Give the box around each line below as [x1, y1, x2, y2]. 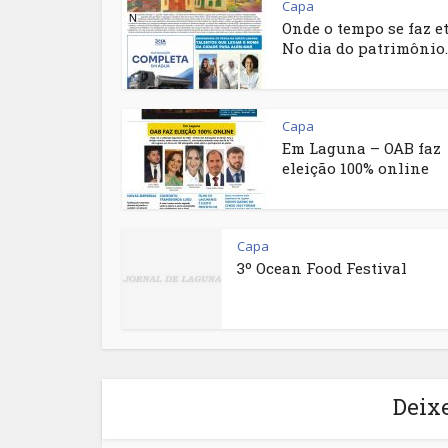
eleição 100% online [282, 158, 429, 178]
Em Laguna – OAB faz [282, 138, 441, 158]
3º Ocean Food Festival [237, 258, 407, 278]
